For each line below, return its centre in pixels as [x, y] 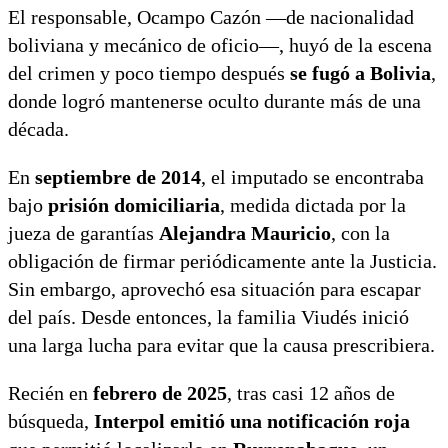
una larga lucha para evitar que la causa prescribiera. [221, 344]
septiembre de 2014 [118, 176]
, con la [360, 232]
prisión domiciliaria [134, 204]
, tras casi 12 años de [311, 392]
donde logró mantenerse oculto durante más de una [214, 100]
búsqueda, [51, 420]
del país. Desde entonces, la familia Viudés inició [208, 316]
